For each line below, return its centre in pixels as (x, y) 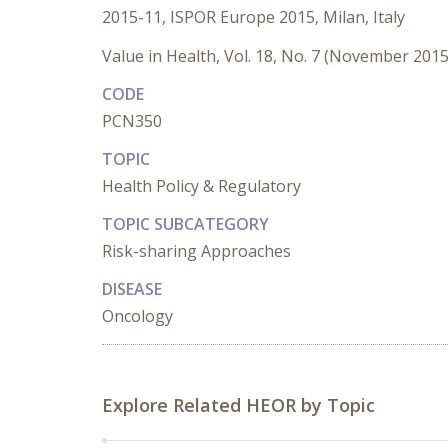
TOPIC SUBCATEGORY (185, 224)
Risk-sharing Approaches (196, 251)
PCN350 (132, 121)
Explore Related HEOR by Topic (238, 405)
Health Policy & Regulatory (201, 186)
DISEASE (132, 289)
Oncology (137, 316)
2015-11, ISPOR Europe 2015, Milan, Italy (253, 17)
